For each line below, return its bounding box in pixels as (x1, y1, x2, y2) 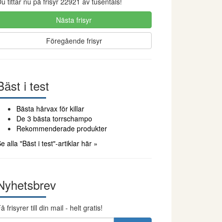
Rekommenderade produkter (16, 123, 107, 133)
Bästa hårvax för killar (16, 104, 84, 113)
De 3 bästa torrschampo (16, 113, 92, 123)
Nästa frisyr (56, 15, 92, 25)
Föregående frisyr (46, 36, 102, 46)
